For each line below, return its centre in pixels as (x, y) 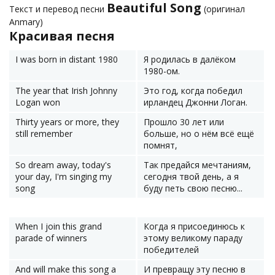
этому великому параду (193, 238)
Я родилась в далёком (190, 59)
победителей (171, 250)
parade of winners (51, 238)
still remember (44, 134)
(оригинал (223, 9)
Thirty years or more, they (67, 122)
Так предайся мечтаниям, (197, 165)
